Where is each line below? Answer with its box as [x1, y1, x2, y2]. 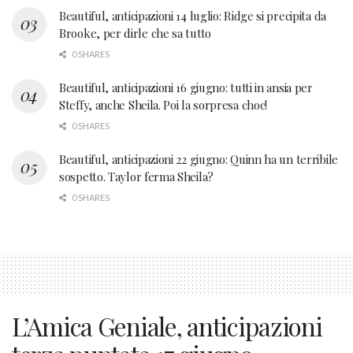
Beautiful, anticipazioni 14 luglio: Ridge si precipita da [59, 7, 326, 24]
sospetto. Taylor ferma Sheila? [59, 168, 214, 184]
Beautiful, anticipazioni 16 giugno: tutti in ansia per [59, 79, 313, 95]
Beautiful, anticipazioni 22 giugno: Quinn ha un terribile [59, 150, 338, 167]
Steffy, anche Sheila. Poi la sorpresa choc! [59, 96, 268, 113]
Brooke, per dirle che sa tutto [59, 24, 211, 41]
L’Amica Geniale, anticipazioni [12, 308, 322, 343]
